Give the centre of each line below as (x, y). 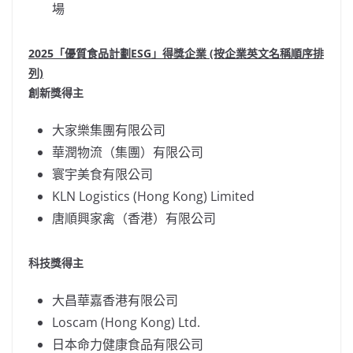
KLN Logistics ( (95, 196)
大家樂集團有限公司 (109, 130)
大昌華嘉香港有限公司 (115, 300)
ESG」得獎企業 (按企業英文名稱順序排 (227, 53)
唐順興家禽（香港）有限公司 (134, 218)
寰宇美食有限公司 (102, 174)
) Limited (229, 196)
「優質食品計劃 (92, 53)
